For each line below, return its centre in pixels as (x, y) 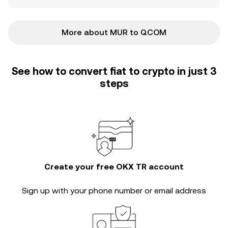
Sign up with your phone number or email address (114, 191)
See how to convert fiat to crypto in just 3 (114, 71)
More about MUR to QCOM (114, 32)
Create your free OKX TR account (114, 167)
